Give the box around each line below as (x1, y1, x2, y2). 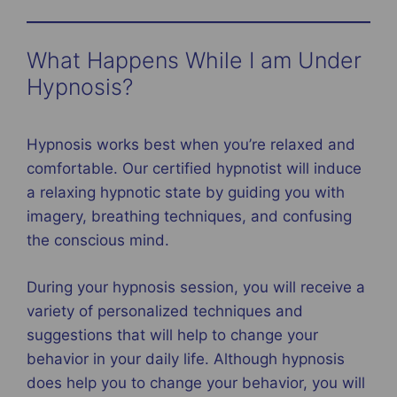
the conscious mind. (27, 231, 169, 250)
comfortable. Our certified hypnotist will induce (27, 160, 362, 178)
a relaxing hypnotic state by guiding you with (27, 183, 345, 202)
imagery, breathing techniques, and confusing (27, 207, 352, 226)
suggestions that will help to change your (27, 325, 318, 344)
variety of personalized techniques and (27, 301, 303, 320)
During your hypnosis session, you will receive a (27, 277, 365, 296)
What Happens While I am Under (27, 46, 362, 74)
